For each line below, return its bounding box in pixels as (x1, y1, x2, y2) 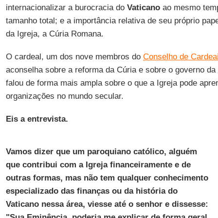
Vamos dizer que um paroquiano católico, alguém (5, 147, 197, 156)
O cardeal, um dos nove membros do (5, 52, 143, 61)
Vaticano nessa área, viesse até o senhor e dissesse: (5, 200, 208, 209)
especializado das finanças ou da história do (5, 186, 178, 196)
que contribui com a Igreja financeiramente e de (5, 160, 191, 169)
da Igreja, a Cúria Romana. (5, 29, 104, 38)
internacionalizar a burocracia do (5, 3, 127, 12)
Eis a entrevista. (5, 114, 68, 124)
